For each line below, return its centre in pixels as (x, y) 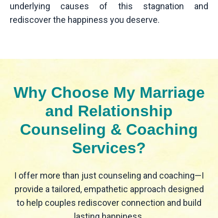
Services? (109, 148)
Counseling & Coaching (109, 130)
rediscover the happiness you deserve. (85, 20)
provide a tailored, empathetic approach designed (109, 189)
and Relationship (109, 111)
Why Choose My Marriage (109, 93)
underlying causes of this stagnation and (109, 6)
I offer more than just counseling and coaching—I (109, 176)
